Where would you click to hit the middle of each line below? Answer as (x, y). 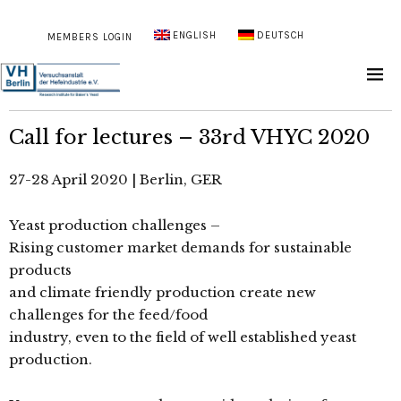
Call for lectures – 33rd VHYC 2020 (189, 138)
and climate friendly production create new (162, 293)
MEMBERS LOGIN (90, 37)
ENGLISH (195, 35)
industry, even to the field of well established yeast (183, 337)
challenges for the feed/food (108, 315)
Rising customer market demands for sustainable (180, 248)
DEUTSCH (281, 35)
